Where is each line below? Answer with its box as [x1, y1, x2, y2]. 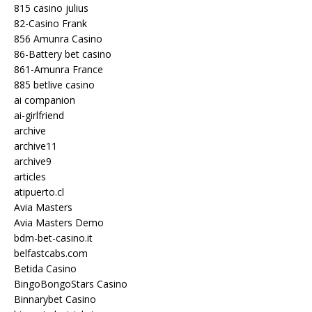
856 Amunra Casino [14, 31, 102, 45]
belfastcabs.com [14, 246, 88, 260]
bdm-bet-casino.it [14, 231, 93, 244]
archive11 [14, 139, 57, 153]
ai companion [14, 93, 75, 107]
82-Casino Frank [14, 16, 87, 30]
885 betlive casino [14, 77, 95, 91]
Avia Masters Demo [14, 215, 104, 229]
